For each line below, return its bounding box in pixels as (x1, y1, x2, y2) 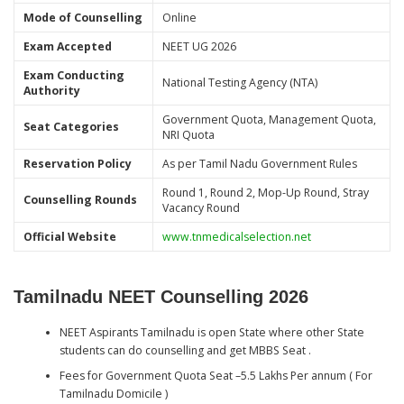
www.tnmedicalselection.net (161, 228, 311, 244)
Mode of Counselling (23, 9, 142, 25)
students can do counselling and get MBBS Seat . (59, 343, 311, 359)
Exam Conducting (23, 67, 124, 83)
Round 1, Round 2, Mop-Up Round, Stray (161, 184, 369, 200)
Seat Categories (23, 118, 119, 134)
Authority (23, 82, 80, 98)
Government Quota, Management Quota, (161, 111, 376, 127)
